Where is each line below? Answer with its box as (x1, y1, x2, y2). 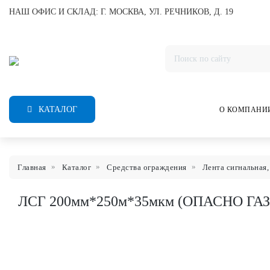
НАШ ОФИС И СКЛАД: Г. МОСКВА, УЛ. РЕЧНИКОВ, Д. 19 (9, 7, 233, 16)
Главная (17, 163, 46, 172)
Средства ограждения (107, 163, 187, 172)
